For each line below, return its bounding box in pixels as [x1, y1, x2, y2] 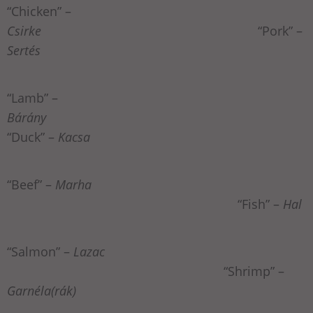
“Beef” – [7, 176, 55, 194]
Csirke [7, 22, 41, 40]
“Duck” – [7, 129, 58, 146]
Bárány [7, 109, 46, 126]
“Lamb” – [7, 89, 58, 107]
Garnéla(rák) [7, 282, 76, 300]
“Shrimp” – [7, 263, 284, 280]
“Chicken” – [7, 3, 71, 20]
